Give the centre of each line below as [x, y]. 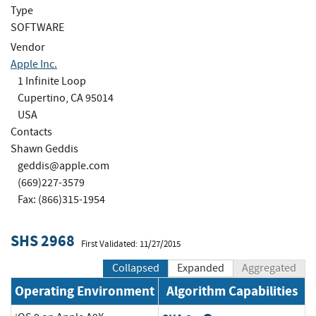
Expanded [201, 268]
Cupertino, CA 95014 [66, 98]
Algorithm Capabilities [232, 291]
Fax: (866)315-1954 [61, 199]
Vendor [28, 47]
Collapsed [136, 268]
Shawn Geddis [44, 148]
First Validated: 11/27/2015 [131, 244]
